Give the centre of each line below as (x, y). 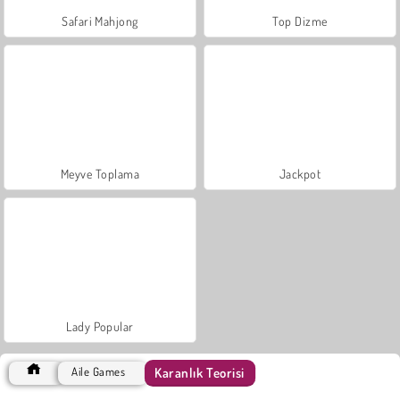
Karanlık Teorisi (200, 372)
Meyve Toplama (100, 173)
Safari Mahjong (100, 21)
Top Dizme (300, 21)
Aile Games (99, 371)
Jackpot (300, 173)
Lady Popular (100, 326)
